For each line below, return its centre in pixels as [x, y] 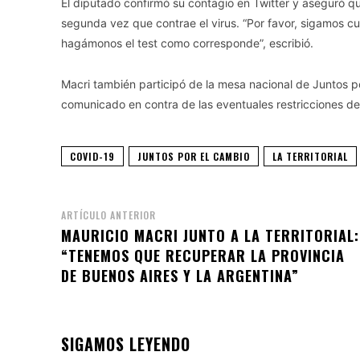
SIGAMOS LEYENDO [126, 344]
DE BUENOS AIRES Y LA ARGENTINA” [180, 276]
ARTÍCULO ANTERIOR [108, 215]
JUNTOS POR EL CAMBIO [194, 156]
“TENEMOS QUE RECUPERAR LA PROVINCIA [203, 256]
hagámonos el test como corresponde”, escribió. [187, 43]
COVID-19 [92, 156]
